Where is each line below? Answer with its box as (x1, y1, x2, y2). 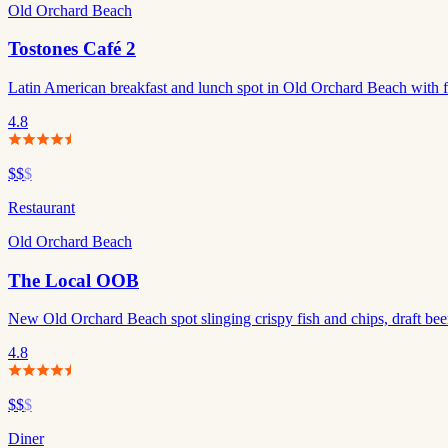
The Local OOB (8, 269, 139, 291)
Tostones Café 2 (8, 38, 136, 60)
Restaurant (8, 198, 75, 216)
